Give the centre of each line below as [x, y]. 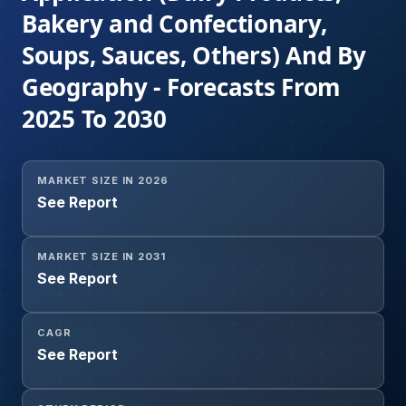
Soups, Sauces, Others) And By [194, 56]
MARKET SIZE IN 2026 [103, 181]
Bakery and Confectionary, [174, 24]
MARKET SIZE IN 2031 [101, 257]
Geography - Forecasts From [182, 87]
